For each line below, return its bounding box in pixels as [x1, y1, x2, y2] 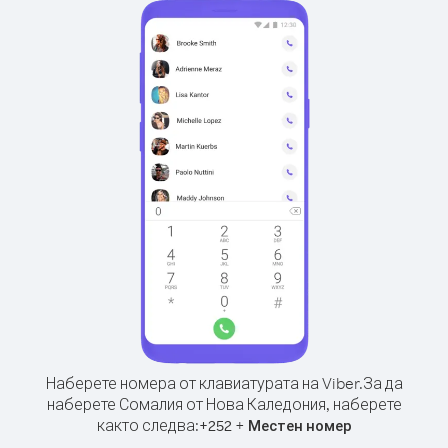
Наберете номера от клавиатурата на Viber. [45, 373, 363, 393]
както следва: [96, 415, 199, 435]
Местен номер [247, 416, 352, 435]
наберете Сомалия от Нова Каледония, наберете [46, 394, 402, 414]
